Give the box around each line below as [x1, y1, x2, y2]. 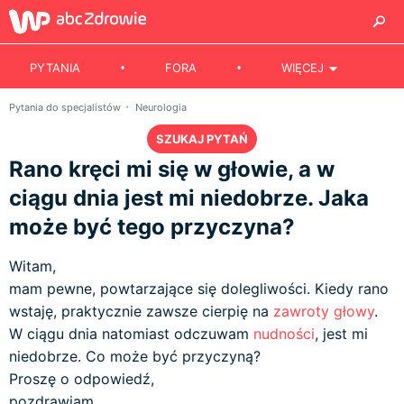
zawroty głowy [273, 302, 374, 320]
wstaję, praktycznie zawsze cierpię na [9, 302, 273, 320]
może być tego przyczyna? [9, 214, 295, 240]
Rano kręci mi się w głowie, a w [9, 156, 335, 182]
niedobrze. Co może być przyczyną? [9, 347, 261, 365]
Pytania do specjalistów [9, 101, 124, 114]
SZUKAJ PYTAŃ [156, 132, 248, 146]
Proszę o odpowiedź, [9, 370, 154, 388]
